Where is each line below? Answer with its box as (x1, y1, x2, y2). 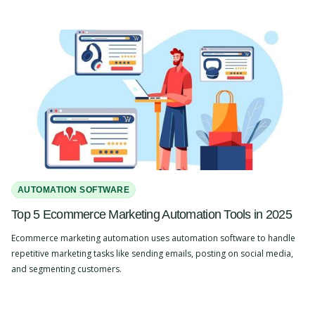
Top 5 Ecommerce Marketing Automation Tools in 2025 (11, 207, 292, 222)
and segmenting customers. (11, 263, 122, 276)
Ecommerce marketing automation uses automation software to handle (11, 232, 295, 245)
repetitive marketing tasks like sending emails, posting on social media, (11, 247, 293, 260)
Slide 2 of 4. (11, 296, 63, 308)
